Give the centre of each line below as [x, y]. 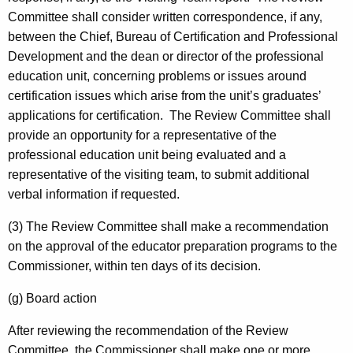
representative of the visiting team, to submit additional [159, 175]
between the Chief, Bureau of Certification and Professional [173, 37]
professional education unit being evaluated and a [147, 155]
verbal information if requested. [94, 195]
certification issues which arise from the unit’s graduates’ [164, 96]
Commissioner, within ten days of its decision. [134, 266]
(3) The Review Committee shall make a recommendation [168, 227]
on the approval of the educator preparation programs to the [173, 247]
